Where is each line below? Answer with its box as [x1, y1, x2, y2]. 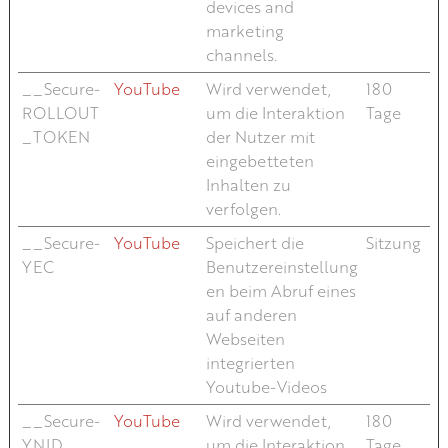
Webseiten [205, 328, 285, 349]
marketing [205, 20, 284, 41]
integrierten [205, 352, 295, 373]
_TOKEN [21, 126, 90, 147]
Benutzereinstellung [205, 256, 358, 277]
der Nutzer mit [205, 126, 315, 147]
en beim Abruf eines [205, 280, 356, 301]
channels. [205, 44, 277, 65]
